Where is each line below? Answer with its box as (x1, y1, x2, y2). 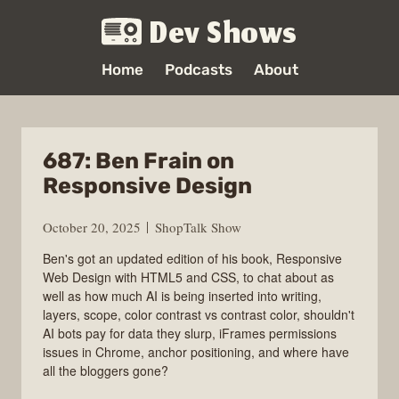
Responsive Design (43, 173, 252, 199)
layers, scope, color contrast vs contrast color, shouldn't (43, 305, 354, 323)
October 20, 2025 (43, 217, 141, 236)
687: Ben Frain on (43, 148, 234, 174)
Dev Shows (150, 10, 297, 63)
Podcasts (164, 61, 232, 78)
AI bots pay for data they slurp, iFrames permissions (43, 323, 337, 342)
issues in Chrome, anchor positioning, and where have (43, 342, 349, 361)
